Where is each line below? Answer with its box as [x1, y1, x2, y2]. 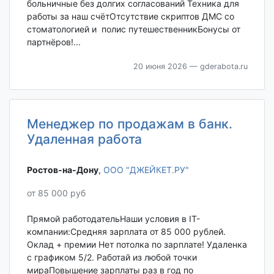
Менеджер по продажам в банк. [26, 116, 232, 132]
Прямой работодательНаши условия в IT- [26, 213, 200, 224]
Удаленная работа [26, 131, 142, 147]
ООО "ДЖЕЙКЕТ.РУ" [103, 164, 189, 175]
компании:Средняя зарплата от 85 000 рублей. [26, 226, 226, 237]
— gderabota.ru [187, 62, 248, 72]
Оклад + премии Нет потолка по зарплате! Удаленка [26, 239, 247, 250]
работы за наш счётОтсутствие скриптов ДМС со [26, 11, 234, 22]
